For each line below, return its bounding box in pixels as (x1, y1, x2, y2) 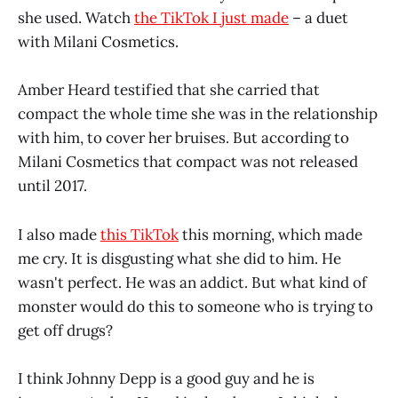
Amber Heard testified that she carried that (18, 80, 320, 100)
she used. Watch (18, 8, 134, 28)
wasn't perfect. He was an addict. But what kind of (18, 272, 367, 292)
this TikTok (100, 224, 179, 244)
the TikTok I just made (134, 8, 289, 28)
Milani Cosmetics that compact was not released (18, 152, 358, 172)
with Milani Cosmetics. (18, 32, 179, 52)
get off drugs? (18, 320, 113, 340)
